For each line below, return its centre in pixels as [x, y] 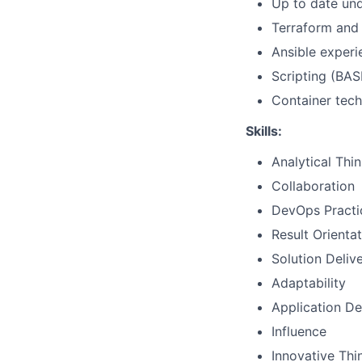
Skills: [264, 131]
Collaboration [313, 186]
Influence [299, 331]
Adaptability [309, 283]
